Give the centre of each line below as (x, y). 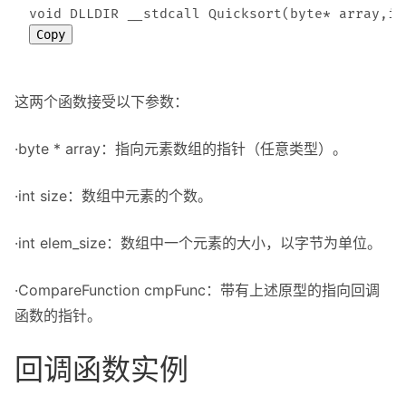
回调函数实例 (101, 369)
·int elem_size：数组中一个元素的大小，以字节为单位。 (198, 243)
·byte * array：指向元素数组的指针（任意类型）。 (181, 149)
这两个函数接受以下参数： (101, 101)
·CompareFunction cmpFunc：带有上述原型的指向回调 (197, 290)
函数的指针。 (58, 315)
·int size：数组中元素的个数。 (113, 196)
